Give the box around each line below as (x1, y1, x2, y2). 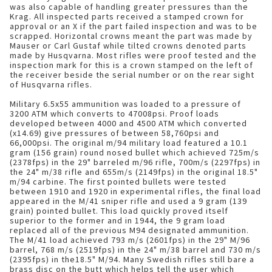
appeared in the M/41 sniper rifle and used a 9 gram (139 (10, 195, 247, 206)
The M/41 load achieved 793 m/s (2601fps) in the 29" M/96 (10, 234, 250, 245)
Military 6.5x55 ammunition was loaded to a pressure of (10, 98, 241, 109)
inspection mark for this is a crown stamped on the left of (10, 59, 253, 70)
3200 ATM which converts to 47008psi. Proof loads (10, 108, 219, 119)
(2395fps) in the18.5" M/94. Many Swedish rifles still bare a (10, 254, 254, 265)
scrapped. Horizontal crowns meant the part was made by (10, 30, 253, 41)
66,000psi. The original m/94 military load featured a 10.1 (10, 137, 248, 148)
